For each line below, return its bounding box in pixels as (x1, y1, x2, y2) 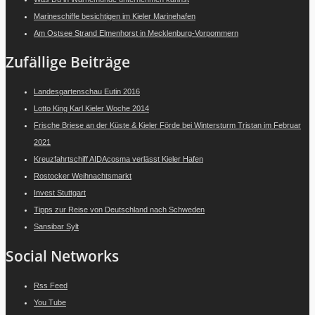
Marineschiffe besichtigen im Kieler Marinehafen (34, 11, 195, 20)
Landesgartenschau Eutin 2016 (34, 87, 140, 96)
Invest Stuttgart (34, 188, 86, 198)
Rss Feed (34, 281, 67, 290)
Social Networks (6, 245, 119, 266)
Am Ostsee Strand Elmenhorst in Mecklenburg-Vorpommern (34, 28, 238, 37)
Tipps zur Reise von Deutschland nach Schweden (34, 205, 205, 214)
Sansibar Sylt (34, 222, 79, 231)
